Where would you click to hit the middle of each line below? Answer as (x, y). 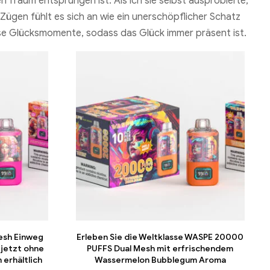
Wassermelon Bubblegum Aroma (160, 260)
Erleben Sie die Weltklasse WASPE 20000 (160, 237)
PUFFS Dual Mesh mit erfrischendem (160, 248)
